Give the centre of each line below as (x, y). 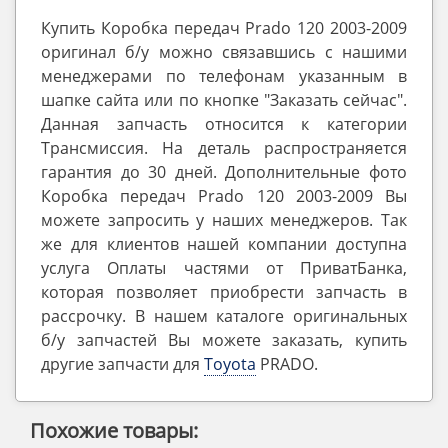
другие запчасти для (122, 364)
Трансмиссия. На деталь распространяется (224, 148)
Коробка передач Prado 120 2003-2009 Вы (224, 196)
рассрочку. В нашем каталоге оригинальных (224, 316)
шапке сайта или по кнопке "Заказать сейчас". (224, 100)
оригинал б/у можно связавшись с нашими (224, 52)
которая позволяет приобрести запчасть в (224, 292)
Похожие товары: (114, 430)
